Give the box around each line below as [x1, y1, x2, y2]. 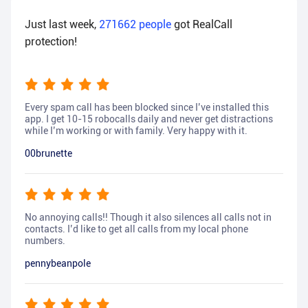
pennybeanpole [25, 258, 91, 269]
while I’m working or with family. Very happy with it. [25, 125, 247, 137]
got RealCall [174, 18, 232, 32]
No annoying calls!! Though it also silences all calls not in [25, 212, 272, 223]
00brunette [25, 148, 72, 159]
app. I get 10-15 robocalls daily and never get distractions [25, 113, 273, 125]
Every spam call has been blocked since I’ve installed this [25, 102, 269, 113]
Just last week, [25, 18, 99, 32]
